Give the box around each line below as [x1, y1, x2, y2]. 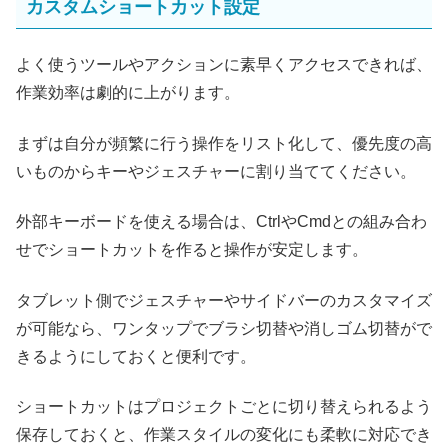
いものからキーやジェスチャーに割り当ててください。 [16, 162, 416, 180]
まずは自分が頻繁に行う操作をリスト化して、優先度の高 [16, 134, 432, 152]
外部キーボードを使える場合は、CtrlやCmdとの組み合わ [16, 213, 427, 231]
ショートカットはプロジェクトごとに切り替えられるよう [16, 397, 432, 415]
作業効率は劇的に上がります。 [16, 84, 240, 102]
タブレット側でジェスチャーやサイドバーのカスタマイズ [16, 291, 432, 309]
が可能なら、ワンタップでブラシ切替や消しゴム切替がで [16, 319, 432, 337]
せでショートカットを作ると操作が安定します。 [16, 241, 368, 259]
